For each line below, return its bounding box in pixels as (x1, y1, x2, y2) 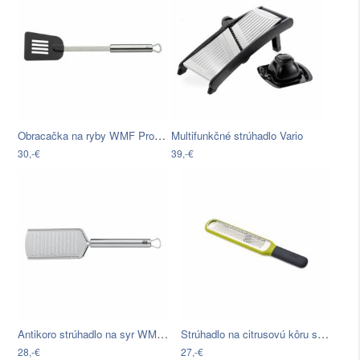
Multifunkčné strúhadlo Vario (171, 128, 304, 144)
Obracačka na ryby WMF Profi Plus (154, 127, 166, 144)
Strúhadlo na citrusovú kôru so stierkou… (317, 325, 329, 342)
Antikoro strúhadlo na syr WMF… (157, 325, 168, 342)
